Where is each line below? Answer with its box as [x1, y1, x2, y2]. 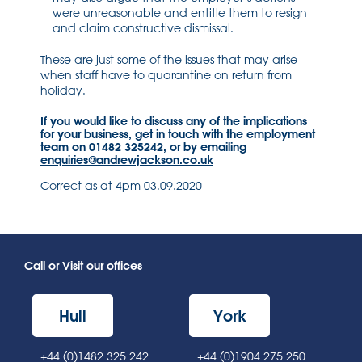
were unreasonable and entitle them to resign [53, 6, 307, 20]
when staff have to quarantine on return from [40, 68, 292, 82]
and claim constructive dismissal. [53, 21, 234, 36]
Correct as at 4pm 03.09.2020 [40, 179, 202, 193]
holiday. [40, 83, 86, 98]
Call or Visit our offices [24, 259, 142, 273]
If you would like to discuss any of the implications [40, 114, 307, 128]
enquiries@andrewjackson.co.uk [40, 153, 213, 167]
